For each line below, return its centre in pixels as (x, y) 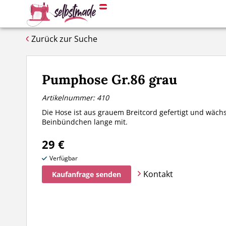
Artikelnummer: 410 (75, 98)
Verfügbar (64, 158)
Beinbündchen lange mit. (85, 122)
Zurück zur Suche (64, 39)
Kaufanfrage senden (87, 174)
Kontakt (158, 174)
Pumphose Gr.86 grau (109, 79)
